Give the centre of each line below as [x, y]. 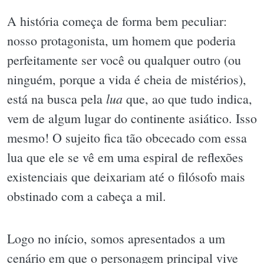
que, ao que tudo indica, [187, 99]
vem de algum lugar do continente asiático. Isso [132, 118]
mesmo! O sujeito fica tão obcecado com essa [127, 138]
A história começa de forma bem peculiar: [117, 21]
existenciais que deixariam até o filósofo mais [126, 177]
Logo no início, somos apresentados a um [116, 238]
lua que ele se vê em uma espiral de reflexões [125, 157]
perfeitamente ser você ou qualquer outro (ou [124, 60]
